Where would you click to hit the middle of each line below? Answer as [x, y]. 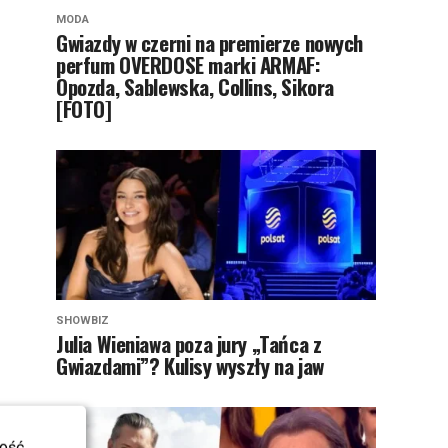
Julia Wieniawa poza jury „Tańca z [189, 343]
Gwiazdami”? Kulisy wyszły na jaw [190, 365]
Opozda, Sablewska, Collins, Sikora [195, 86]
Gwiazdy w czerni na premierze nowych [210, 42]
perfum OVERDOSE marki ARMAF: [188, 64]
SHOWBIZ [82, 320]
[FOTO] [84, 108]
